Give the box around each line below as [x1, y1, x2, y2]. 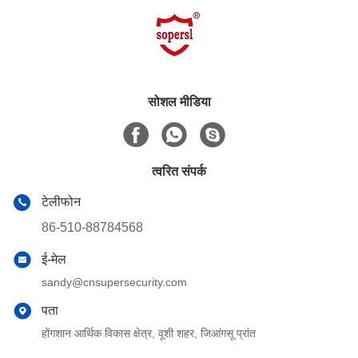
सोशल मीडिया [147, 95, 211, 109]
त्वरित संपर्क [152, 165, 206, 178]
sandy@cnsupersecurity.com [42, 276, 187, 288]
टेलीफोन [42, 195, 81, 209]
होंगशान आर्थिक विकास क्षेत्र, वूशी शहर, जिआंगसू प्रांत [42, 327, 256, 340]
